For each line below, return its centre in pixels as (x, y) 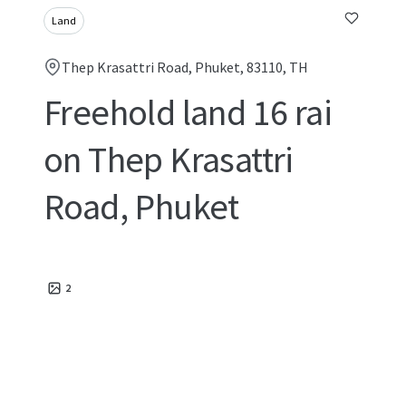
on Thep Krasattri (169, 159)
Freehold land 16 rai (188, 112)
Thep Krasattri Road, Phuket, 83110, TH (185, 67)
